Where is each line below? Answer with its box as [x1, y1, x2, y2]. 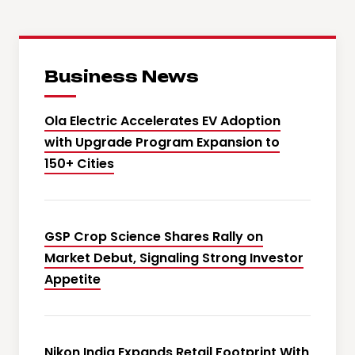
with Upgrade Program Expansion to [44, 133, 280, 152]
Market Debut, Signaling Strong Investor [44, 249, 303, 268]
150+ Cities [44, 155, 114, 174]
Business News [44, 67, 199, 87]
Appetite [44, 270, 101, 289]
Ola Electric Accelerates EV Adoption [44, 112, 281, 131]
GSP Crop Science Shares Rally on [44, 227, 263, 246]
